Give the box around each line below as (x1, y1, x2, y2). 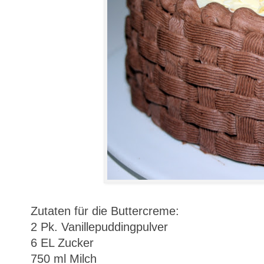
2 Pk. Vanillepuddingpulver (31, 220, 168, 233)
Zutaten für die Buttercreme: (31, 204, 179, 217)
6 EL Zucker (31, 236, 94, 249)
